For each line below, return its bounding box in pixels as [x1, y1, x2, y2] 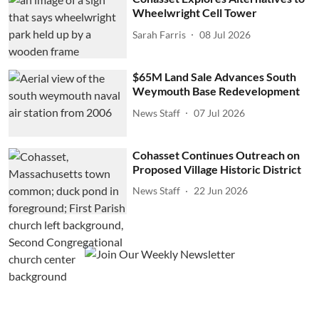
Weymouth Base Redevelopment [132, 84, 300, 98]
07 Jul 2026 [194, 106, 246, 119]
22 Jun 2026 [194, 184, 249, 197]
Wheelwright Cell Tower [132, 6, 258, 20]
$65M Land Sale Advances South [132, 70, 297, 84]
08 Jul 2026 [199, 28, 251, 41]
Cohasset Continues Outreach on [132, 147, 300, 162]
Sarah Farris [132, 28, 187, 41]
